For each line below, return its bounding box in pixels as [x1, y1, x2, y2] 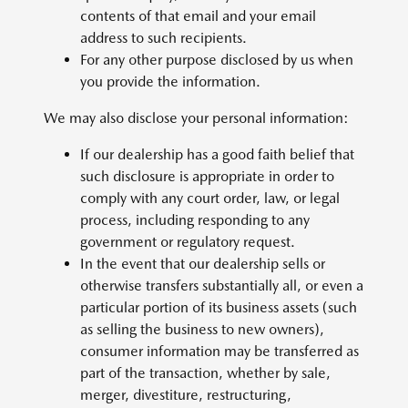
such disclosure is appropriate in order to [80, 168, 334, 185]
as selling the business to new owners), [80, 321, 324, 338]
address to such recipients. [80, 29, 247, 46]
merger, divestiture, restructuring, [80, 386, 291, 403]
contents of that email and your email [80, 7, 316, 25]
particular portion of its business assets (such [80, 299, 357, 316]
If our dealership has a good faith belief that [80, 146, 354, 163]
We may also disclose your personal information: [44, 109, 358, 127]
